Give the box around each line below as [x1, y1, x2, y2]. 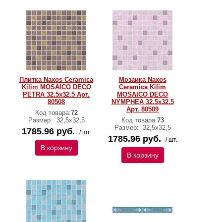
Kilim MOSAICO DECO [21, 83, 91, 91]
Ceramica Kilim [119, 83, 166, 91]
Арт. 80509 [126, 106, 159, 113]
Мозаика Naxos [118, 76, 166, 83]
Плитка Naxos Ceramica [19, 76, 93, 83]
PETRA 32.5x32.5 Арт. [23, 91, 90, 98]
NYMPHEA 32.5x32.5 [111, 98, 174, 106]
